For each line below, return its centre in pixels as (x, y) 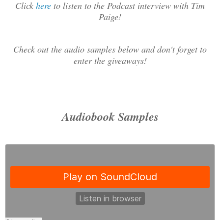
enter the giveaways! (110, 61)
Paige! (110, 17)
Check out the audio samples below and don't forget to (110, 49)
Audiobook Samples (110, 117)
